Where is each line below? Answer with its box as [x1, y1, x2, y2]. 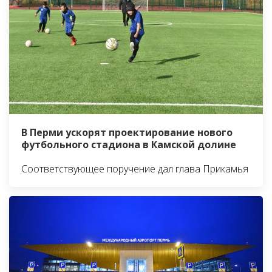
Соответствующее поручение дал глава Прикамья [21, 161, 248, 175]
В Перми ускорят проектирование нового [21, 125, 233, 139]
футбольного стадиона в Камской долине [21, 137, 239, 151]
